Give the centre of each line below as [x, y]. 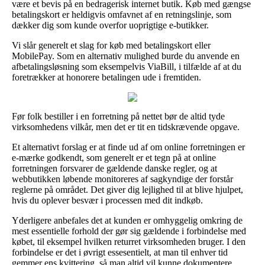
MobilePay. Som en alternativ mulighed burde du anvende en [126, 56]
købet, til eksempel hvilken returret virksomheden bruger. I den [129, 241]
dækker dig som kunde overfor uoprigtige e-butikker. [110, 25]
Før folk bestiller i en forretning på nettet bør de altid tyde [118, 116]
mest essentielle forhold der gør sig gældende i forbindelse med [129, 231]
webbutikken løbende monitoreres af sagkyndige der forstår [122, 179]
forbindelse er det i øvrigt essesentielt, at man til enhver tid [120, 252]
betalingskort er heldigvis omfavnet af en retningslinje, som [122, 14]
